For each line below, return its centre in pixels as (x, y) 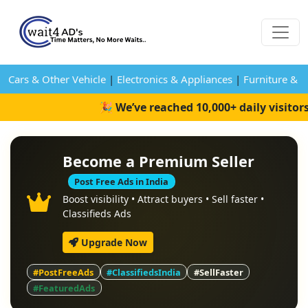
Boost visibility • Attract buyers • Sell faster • (163, 199)
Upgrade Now (113, 243)
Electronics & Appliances (175, 79)
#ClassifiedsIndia (143, 272)
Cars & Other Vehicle (57, 79)
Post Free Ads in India (122, 181)
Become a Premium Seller (158, 161)
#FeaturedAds (64, 288)
